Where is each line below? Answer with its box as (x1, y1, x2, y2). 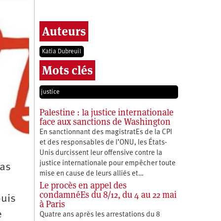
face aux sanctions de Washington (39, 115, 171, 127)
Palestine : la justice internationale (39, 106, 174, 118)
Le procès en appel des (39, 179, 127, 191)
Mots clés (41, 62, 93, 78)
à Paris (39, 198, 65, 210)
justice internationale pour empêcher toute (39, 159, 176, 167)
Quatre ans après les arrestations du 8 (39, 211, 160, 219)
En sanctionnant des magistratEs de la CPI (39, 128, 172, 136)
